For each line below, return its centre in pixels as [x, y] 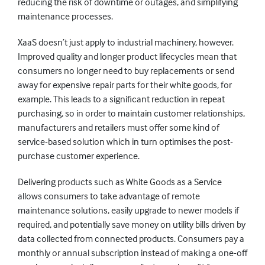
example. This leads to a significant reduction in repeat [121, 99]
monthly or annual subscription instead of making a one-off [132, 253]
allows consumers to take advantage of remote [109, 196]
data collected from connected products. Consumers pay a [131, 238]
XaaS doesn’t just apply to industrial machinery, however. [126, 42]
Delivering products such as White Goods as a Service [120, 182]
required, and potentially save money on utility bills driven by [132, 224]
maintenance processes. [65, 16]
